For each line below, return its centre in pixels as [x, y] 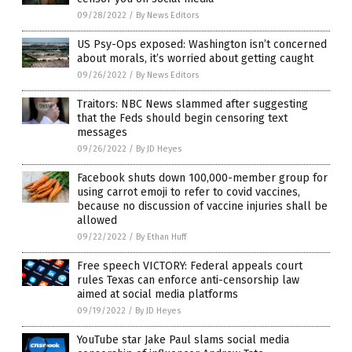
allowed [97, 221]
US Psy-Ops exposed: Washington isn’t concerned [202, 45]
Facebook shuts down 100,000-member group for [202, 178]
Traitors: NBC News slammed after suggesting [192, 104]
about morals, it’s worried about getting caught [195, 59]
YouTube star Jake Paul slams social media [183, 340]
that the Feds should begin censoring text [182, 119]
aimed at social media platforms [158, 295]
